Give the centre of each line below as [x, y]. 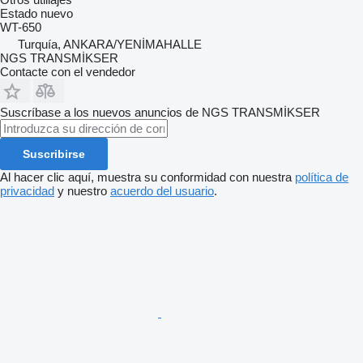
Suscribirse [54, 154]
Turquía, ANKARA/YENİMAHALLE [110, 44]
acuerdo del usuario [162, 190]
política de [322, 177]
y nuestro [82, 190]
